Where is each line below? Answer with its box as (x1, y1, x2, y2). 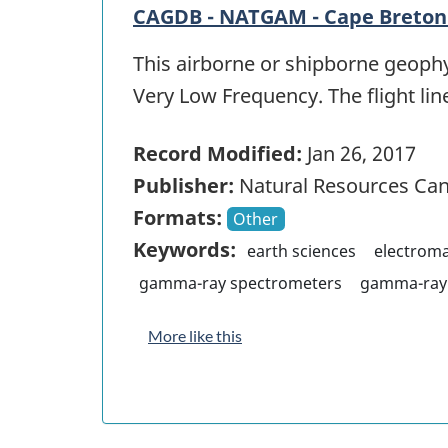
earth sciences (247, 240, 357, 263)
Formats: (133, 204, 222, 232)
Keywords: (133, 236, 236, 264)
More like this (148, 326, 242, 346)
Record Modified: (133, 140, 302, 168)
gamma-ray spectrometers (139, 272, 343, 295)
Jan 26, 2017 (302, 140, 416, 168)
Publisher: (133, 172, 234, 200)
